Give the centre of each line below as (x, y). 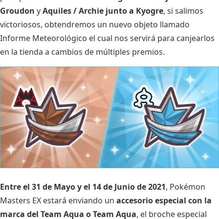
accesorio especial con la (164, 201)
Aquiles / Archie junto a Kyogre (103, 11)
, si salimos (183, 11)
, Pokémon (186, 187)
